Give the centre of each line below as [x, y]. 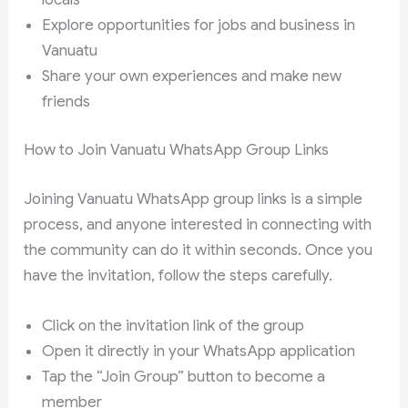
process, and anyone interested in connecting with [198, 224]
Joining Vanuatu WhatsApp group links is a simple [194, 199]
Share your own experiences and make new [192, 76]
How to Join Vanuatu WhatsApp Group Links [177, 150]
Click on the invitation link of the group [173, 326]
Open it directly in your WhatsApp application [199, 352]
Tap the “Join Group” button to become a [184, 377]
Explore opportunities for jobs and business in [199, 25]
